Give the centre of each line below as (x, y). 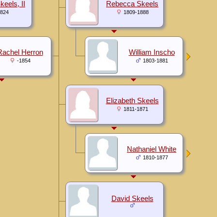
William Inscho (152, 52)
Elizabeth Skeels (132, 101)
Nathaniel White (152, 149)
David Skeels (132, 198)
